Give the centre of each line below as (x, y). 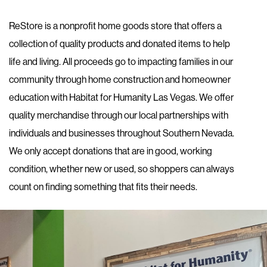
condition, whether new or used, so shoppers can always (122, 168)
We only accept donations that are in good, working (111, 150)
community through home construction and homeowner (120, 79)
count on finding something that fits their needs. (103, 186)
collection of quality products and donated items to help (119, 43)
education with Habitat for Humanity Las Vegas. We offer (121, 97)
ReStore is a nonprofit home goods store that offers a (115, 25)
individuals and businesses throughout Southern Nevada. (122, 133)
